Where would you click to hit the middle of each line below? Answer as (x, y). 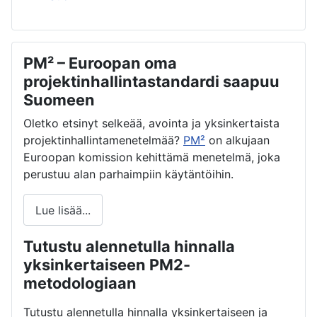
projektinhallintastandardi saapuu (151, 82)
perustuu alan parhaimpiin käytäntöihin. (128, 174)
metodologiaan (80, 283)
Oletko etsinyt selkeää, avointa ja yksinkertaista (151, 123)
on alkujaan (237, 140)
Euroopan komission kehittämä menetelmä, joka (152, 157)
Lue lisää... (63, 210)
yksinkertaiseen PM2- (107, 265)
